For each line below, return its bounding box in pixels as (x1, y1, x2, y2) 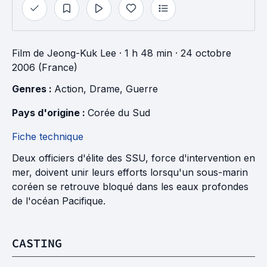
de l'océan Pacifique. (12, 195, 105, 207)
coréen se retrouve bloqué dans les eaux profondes (12, 181, 249, 193)
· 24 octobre (172, 47, 231, 59)
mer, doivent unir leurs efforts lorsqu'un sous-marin (12, 166, 248, 178)
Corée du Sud (88, 107, 150, 119)
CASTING (12, 235, 62, 250)
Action (54, 83, 83, 95)
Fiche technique (12, 131, 83, 142)
